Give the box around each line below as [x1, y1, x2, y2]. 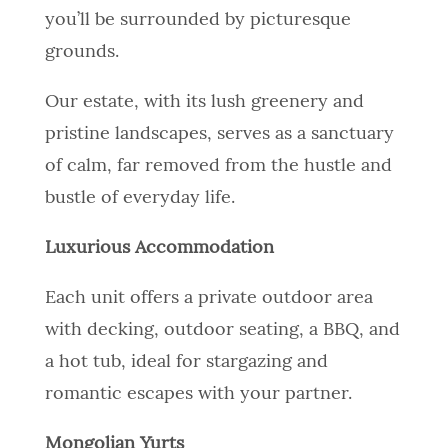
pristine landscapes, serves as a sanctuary [44, 125, 394, 144]
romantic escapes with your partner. [44, 385, 352, 404]
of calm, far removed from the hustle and [44, 157, 392, 176]
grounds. [44, 43, 119, 62]
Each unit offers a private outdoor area [44, 289, 373, 308]
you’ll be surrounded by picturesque [44, 11, 351, 30]
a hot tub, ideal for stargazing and [44, 353, 328, 372]
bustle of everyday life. [44, 189, 235, 208]
